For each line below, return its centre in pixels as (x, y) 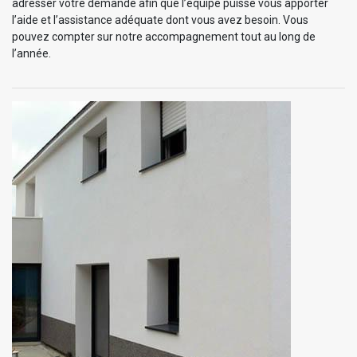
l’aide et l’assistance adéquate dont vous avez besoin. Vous (160, 20)
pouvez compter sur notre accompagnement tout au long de (164, 36)
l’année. (31, 53)
